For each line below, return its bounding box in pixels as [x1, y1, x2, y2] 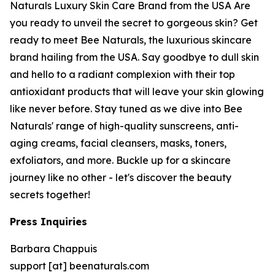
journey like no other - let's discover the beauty [10, 171, 231, 184]
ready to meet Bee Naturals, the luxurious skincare [10, 34, 252, 46]
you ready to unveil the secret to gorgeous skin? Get [10, 17, 258, 29]
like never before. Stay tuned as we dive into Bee [10, 103, 242, 115]
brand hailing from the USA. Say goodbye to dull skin [10, 51, 259, 63]
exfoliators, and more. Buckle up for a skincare [10, 154, 231, 166]
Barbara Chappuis [10, 242, 97, 255]
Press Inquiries [10, 215, 87, 228]
